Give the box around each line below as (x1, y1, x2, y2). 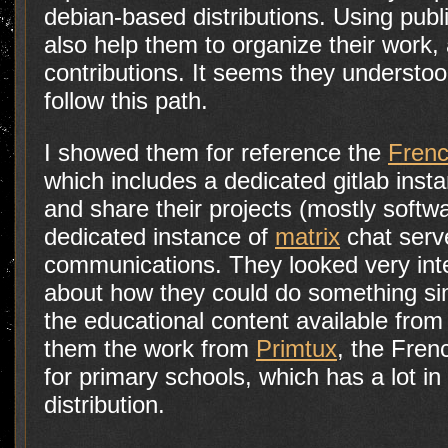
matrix (275, 222, 340, 250)
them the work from (44, 334, 256, 362)
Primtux (256, 334, 337, 362)
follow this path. (44, 86, 208, 114)
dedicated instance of (44, 222, 275, 250)
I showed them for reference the (44, 138, 388, 166)
